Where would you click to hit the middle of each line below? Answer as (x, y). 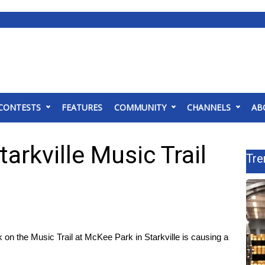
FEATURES (82, 107)
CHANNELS (209, 107)
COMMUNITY (140, 107)
